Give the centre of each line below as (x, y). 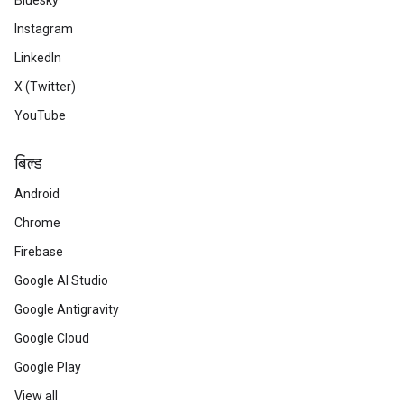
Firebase (39, 252)
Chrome (37, 223)
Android (37, 194)
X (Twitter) (45, 87)
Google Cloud (52, 339)
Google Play (48, 367)
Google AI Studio (61, 281)
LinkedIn (38, 58)
